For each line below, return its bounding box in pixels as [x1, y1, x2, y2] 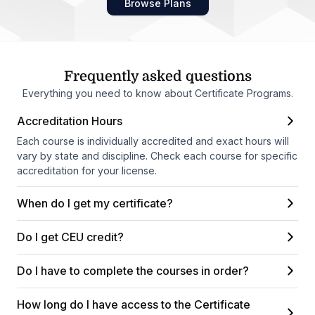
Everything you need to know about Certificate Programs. [22, 86, 293, 99]
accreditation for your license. [17, 164, 157, 176]
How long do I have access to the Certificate [17, 297, 250, 311]
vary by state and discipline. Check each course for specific [17, 149, 297, 162]
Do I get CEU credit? [17, 229, 124, 244]
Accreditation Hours [17, 113, 122, 128]
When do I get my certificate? [17, 195, 173, 210]
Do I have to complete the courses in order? [17, 263, 249, 278]
